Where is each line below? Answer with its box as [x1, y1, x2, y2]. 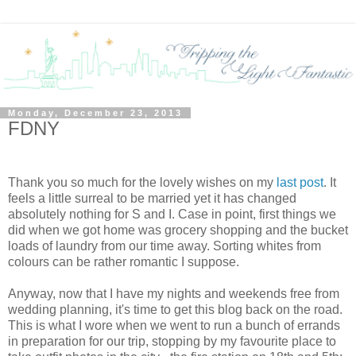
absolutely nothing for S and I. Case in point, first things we [8, 207, 336, 221]
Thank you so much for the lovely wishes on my [8, 175, 277, 189]
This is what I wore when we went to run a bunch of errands [8, 318, 340, 332]
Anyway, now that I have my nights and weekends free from [8, 286, 339, 300]
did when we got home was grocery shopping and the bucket [8, 222, 348, 237]
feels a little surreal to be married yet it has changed [8, 191, 296, 205]
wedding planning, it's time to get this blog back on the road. [8, 302, 342, 316]
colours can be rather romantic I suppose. [8, 254, 239, 269]
